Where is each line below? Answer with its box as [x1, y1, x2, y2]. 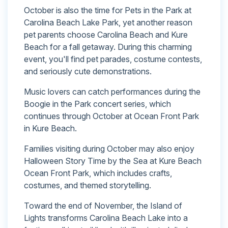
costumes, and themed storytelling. [24, 180, 151, 190]
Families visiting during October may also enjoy [24, 143, 194, 154]
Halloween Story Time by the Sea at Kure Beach [24, 155, 202, 166]
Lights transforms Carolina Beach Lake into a [24, 212, 188, 223]
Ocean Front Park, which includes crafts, [24, 167, 172, 178]
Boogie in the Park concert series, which [24, 98, 171, 109]
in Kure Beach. [24, 123, 77, 133]
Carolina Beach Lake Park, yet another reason [24, 17, 192, 27]
